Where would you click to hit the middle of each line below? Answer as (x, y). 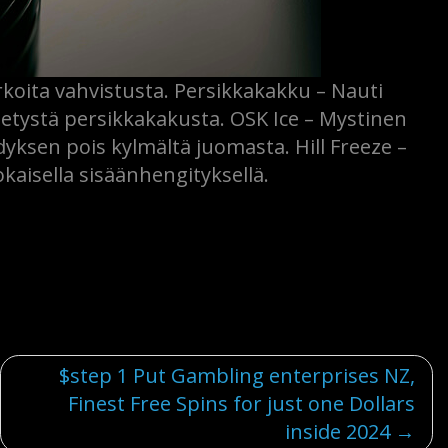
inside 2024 (337, 431)
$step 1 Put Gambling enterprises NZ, (236, 375)
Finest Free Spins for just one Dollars (241, 403)
